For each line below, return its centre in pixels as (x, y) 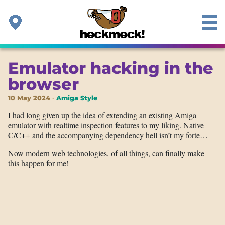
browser (43, 84)
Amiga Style (77, 98)
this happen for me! (38, 163)
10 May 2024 (29, 98)
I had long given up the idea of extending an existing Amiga (102, 115)
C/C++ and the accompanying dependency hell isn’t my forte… (108, 135)
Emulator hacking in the (111, 68)
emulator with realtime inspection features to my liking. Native (106, 125)
